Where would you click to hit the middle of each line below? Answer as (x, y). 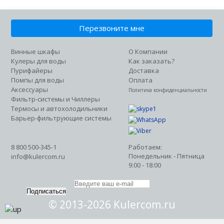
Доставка (144, 70)
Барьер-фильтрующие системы (61, 118)
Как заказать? (152, 61)
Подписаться (46, 191)
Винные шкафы (36, 51)
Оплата (141, 80)
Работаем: (145, 147)
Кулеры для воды (39, 61)
